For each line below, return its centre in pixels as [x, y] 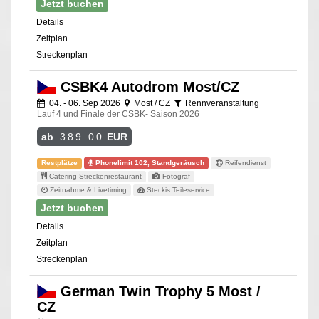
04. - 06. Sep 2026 [85, 104]
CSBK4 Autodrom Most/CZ [147, 87]
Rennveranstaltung [221, 104]
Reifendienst [244, 163]
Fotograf [176, 177]
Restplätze [60, 163]
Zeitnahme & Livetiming [88, 190]
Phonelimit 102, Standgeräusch [149, 163]
